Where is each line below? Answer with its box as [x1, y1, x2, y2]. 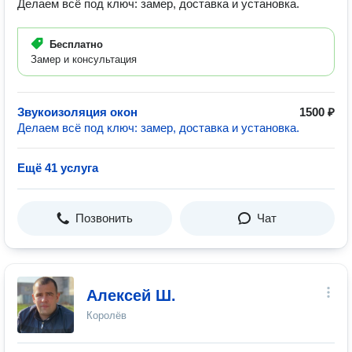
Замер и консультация [31, 53, 137, 65]
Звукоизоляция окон [17, 105, 137, 119]
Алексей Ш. [86, 287, 176, 304]
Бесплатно [49, 38, 103, 50]
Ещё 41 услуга [17, 161, 98, 174]
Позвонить [75, 211, 133, 225]
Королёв [86, 310, 126, 321]
